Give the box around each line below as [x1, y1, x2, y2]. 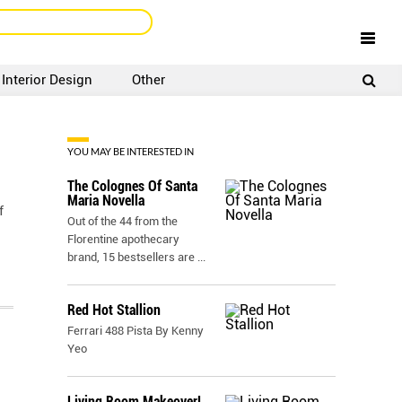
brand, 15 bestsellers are [67, 250, 197, 264]
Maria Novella [67, 192, 144, 209]
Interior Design [2, 72, 93, 88]
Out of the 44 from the [67, 214, 178, 228]
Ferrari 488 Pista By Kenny [67, 324, 204, 337]
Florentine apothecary [67, 232, 179, 246]
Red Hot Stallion [67, 301, 161, 319]
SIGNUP [221, 78, 257, 90]
